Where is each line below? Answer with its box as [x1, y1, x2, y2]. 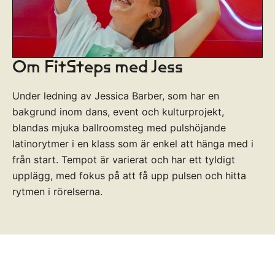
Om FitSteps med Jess [12, 55, 183, 79]
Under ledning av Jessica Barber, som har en [12, 90, 219, 103]
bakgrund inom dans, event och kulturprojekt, [12, 106, 224, 118]
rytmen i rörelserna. [12, 185, 103, 198]
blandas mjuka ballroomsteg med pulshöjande [12, 122, 226, 134]
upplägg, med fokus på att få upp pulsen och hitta [12, 169, 246, 182]
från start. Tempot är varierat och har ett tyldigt [12, 153, 235, 166]
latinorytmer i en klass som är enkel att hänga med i [12, 137, 254, 150]
